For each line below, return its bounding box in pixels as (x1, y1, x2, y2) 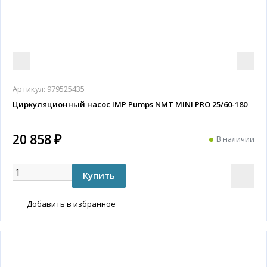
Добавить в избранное (27, 198, 116, 209)
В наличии (216, 134, 254, 145)
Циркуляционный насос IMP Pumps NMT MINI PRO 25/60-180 (13, 98, 247, 110)
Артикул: (13, 83, 45, 94)
